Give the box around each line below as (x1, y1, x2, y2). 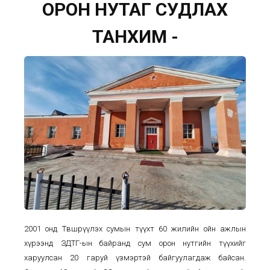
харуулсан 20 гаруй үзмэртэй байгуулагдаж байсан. (24, 253, 246, 262)
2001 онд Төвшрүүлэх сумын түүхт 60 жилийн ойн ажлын (24, 224, 246, 233)
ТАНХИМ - (92, 26, 178, 47)
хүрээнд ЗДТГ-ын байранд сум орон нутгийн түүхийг (24, 238, 246, 248)
